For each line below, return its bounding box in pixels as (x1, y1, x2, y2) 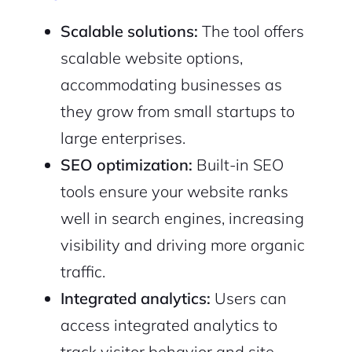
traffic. (60, 262, 105, 282)
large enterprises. (60, 128, 185, 148)
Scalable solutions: (60, 21, 198, 42)
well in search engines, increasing (60, 208, 304, 229)
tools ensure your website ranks (60, 181, 288, 202)
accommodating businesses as (60, 75, 282, 95)
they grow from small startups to (60, 101, 295, 122)
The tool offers (197, 21, 304, 42)
